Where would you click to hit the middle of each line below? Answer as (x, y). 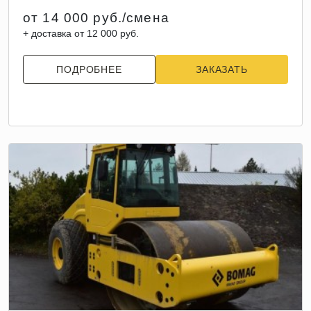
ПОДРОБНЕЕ (89, 69)
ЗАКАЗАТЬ (222, 69)
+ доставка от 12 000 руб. (81, 33)
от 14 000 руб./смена (96, 18)
